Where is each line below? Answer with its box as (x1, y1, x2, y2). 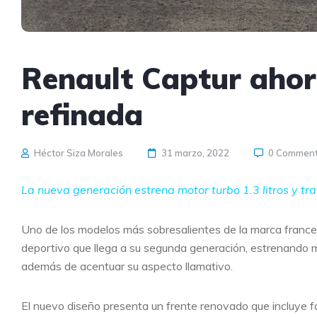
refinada (21, 96, 143, 132)
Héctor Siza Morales (32, 147, 123, 158)
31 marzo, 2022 (161, 147, 229, 158)
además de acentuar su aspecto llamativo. (21, 259, 233, 273)
